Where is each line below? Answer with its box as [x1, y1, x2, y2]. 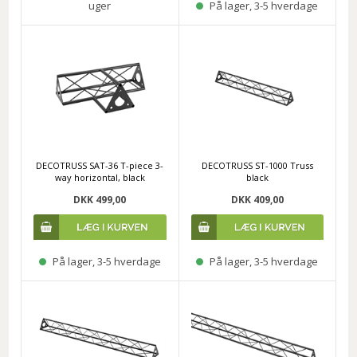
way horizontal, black [54, 171, 145, 183]
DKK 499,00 [73, 192, 127, 206]
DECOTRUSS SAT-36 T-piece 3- [36, 159, 164, 171]
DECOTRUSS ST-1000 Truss [201, 159, 313, 171]
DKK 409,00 [230, 192, 284, 206]
